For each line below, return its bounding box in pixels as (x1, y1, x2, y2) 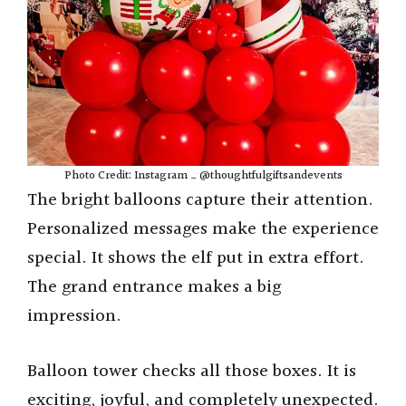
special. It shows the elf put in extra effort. (27, 245, 364, 273)
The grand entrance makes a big (27, 274, 281, 302)
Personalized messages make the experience (27, 216, 379, 244)
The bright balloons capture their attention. (27, 187, 373, 215)
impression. (27, 303, 121, 331)
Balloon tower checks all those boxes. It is (27, 357, 356, 385)
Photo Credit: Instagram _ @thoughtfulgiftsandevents (63, 167, 343, 186)
